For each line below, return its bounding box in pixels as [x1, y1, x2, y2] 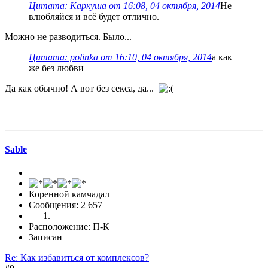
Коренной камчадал [29, 188, 109, 199]
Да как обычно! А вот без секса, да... [5, 83, 159, 94]
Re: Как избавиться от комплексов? [5, 252, 149, 263]
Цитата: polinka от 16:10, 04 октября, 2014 [29, 52, 212, 63]
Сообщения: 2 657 [29, 199, 102, 210]
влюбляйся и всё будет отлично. [29, 11, 159, 22]
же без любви [29, 63, 84, 74]
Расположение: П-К [29, 221, 109, 232]
